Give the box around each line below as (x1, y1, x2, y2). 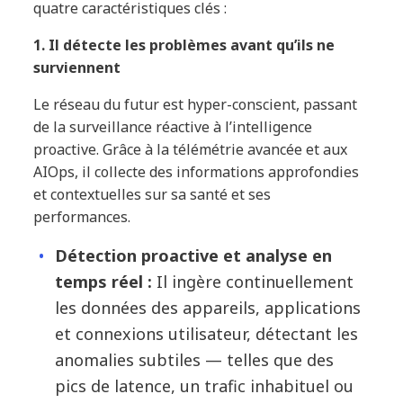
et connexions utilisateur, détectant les (55, 322, 359, 345)
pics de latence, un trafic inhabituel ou (55, 374, 354, 397)
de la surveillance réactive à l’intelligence (33, 116, 313, 137)
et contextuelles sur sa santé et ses (33, 184, 272, 204)
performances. (33, 206, 131, 227)
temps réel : (55, 270, 153, 292)
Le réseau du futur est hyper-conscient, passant (33, 94, 358, 114)
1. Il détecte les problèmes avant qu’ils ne (33, 34, 336, 55)
